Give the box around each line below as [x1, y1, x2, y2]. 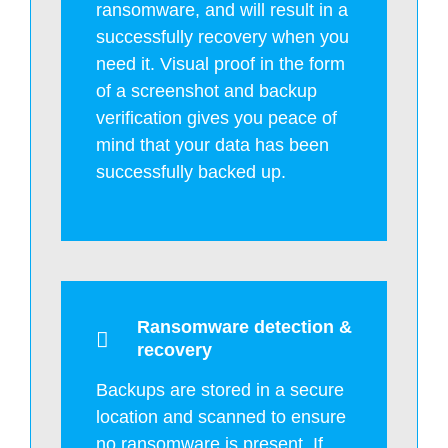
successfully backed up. [96, 161, 286, 182]
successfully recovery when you [96, 26, 349, 47]
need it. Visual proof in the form [96, 53, 345, 74]
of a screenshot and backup [96, 80, 317, 101]
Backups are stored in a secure [96, 379, 344, 400]
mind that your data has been [96, 134, 329, 155]
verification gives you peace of [96, 107, 337, 128]
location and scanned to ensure [96, 406, 346, 427]
